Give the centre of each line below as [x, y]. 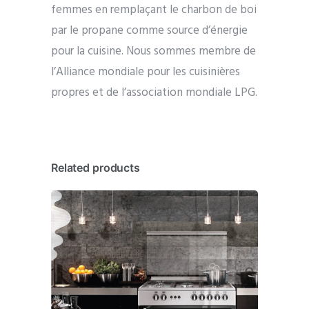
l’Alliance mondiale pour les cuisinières [146, 72]
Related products [96, 168]
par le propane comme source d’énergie [149, 31]
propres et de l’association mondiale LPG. [154, 93]
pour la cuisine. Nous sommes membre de [153, 52]
